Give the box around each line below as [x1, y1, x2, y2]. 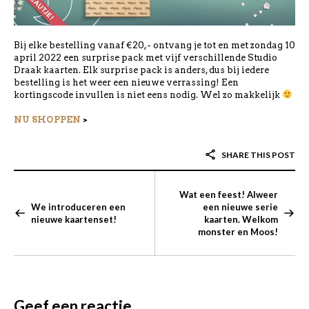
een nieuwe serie [203, 201, 278, 212]
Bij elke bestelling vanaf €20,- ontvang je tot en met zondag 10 [14, 39, 295, 50]
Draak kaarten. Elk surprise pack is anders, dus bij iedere [14, 64, 269, 75]
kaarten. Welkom [204, 213, 278, 225]
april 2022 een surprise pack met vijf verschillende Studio [14, 52, 277, 63]
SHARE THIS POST [220, 149, 295, 160]
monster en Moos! [198, 226, 278, 237]
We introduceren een [31, 201, 126, 212]
